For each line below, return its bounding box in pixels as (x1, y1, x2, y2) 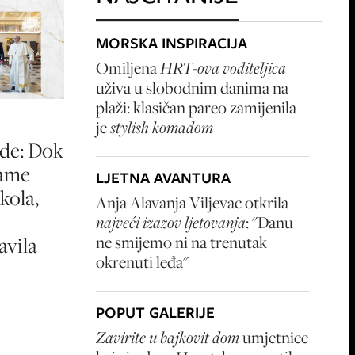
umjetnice (239, 326, 308, 348)
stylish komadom (110, 116, 213, 138)
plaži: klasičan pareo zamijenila (96, 97, 296, 118)
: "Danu (246, 212, 293, 233)
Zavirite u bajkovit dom (96, 326, 239, 348)
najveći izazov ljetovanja (96, 212, 246, 233)
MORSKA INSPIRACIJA (96, 32, 247, 54)
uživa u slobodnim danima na (96, 77, 288, 98)
